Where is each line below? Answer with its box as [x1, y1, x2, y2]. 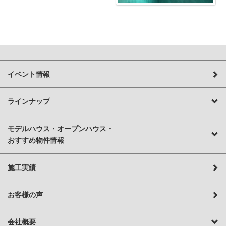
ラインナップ [8, 96, 50, 106]
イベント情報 [8, 69, 50, 79]
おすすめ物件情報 [8, 135, 64, 145]
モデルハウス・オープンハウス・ [8, 123, 114, 133]
